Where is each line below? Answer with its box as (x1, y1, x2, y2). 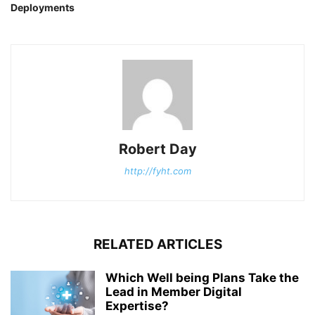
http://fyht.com (124, 165, 191, 177)
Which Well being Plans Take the (105, 271, 299, 285)
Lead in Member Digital (105, 285, 242, 300)
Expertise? (105, 299, 169, 314)
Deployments (11, 1, 75, 14)
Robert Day (118, 141, 197, 158)
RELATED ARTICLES (93, 236, 222, 253)
